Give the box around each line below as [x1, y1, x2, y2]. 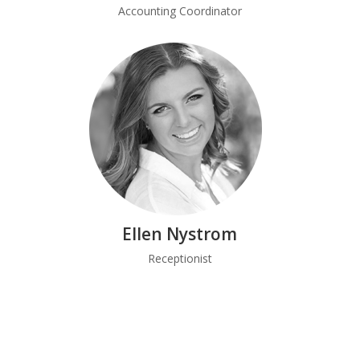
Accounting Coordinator [117, 3, 242, 18]
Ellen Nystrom [122, 223, 238, 245]
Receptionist [147, 251, 212, 266]
